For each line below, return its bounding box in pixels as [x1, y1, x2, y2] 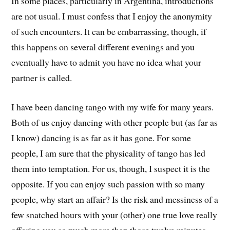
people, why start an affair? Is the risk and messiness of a [11, 193, 219, 205]
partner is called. [11, 71, 72, 84]
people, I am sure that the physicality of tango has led [11, 146, 206, 159]
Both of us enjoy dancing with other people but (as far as [11, 116, 218, 128]
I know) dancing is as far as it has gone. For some [11, 131, 191, 144]
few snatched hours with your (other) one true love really [11, 208, 218, 221]
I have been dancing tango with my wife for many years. [11, 100, 214, 113]
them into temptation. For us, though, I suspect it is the [11, 162, 210, 175]
